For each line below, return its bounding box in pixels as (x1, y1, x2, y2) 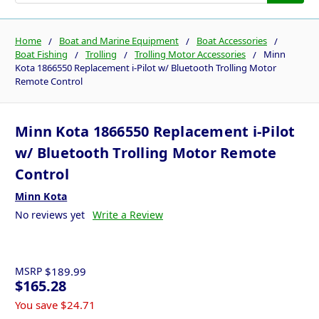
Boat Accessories (197, 33, 267, 47)
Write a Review (92, 208, 163, 222)
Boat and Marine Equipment (59, 33, 179, 47)
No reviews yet (15, 208, 85, 222)
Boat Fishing (15, 47, 68, 61)
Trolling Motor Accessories (135, 47, 246, 61)
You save (15, 298, 58, 313)
